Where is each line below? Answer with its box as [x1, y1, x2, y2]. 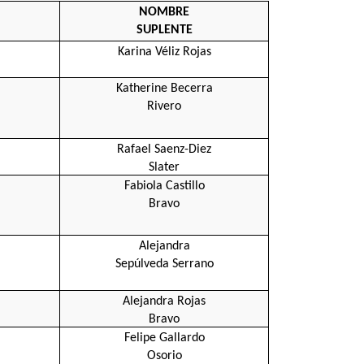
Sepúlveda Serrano [115, 257, 214, 271]
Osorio [146, 349, 182, 362]
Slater [149, 160, 180, 174]
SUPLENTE [136, 23, 193, 37]
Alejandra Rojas [123, 294, 206, 308]
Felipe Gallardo [123, 331, 205, 344]
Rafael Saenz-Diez [117, 142, 211, 156]
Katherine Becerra [115, 81, 213, 95]
